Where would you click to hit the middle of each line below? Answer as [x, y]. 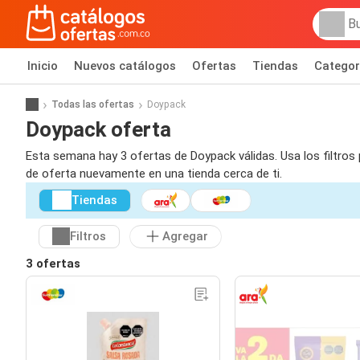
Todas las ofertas [93, 104]
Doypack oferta [98, 129]
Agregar [185, 237]
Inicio [43, 66]
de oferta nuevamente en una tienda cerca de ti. [154, 174]
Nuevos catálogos [125, 66]
